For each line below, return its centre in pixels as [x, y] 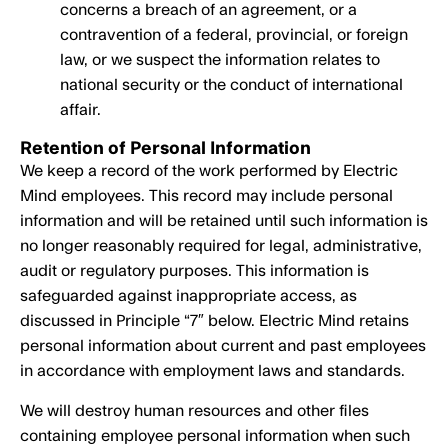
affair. [80, 110]
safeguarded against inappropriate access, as [188, 296]
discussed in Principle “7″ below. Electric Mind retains [214, 321]
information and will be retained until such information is [224, 221]
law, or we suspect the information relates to [220, 60]
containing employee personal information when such [215, 436]
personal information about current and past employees [223, 346]
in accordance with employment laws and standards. [212, 371]
